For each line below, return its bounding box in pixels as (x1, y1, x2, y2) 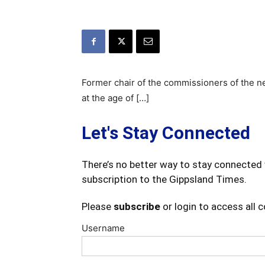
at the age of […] (82, 92, 149, 104)
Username (82, 222, 125, 234)
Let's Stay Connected (82, 122, 250, 144)
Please (82, 201, 114, 213)
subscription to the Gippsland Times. (82, 173, 247, 186)
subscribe (114, 201, 160, 213)
